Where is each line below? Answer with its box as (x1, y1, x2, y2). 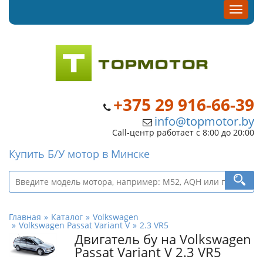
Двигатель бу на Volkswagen (75, 231, 251, 248)
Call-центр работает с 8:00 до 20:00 (112, 127, 254, 138)
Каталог (51, 211, 83, 222)
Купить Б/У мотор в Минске (9, 147, 150, 161)
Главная (9, 211, 41, 222)
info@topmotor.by (154, 113, 254, 129)
